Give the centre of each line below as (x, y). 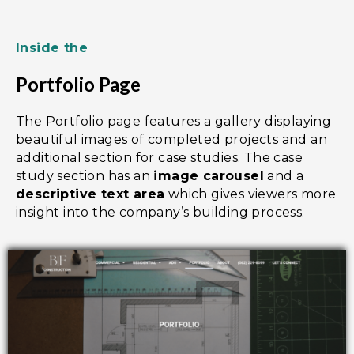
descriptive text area (90, 194)
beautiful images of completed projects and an (171, 140)
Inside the (52, 48)
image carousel (209, 176)
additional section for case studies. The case (159, 158)
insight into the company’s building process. (162, 213)
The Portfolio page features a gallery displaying (174, 122)
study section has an (85, 176)
